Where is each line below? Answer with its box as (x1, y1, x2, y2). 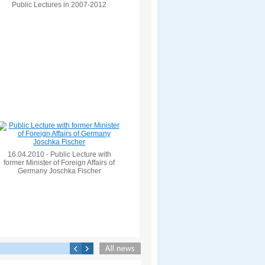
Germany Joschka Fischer (17, 167, 101, 175)
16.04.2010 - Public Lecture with (7, 150, 111, 159)
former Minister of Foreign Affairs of (4, 159, 115, 167)
